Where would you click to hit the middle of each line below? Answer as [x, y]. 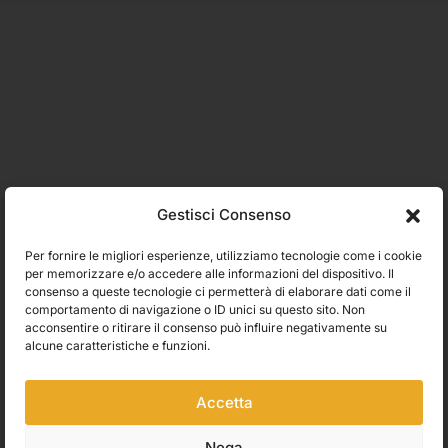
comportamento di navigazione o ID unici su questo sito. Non [195, 309]
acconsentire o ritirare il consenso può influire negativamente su [206, 327]
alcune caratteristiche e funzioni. [117, 345]
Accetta [224, 402]
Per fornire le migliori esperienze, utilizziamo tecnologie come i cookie [223, 255]
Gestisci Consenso [224, 214]
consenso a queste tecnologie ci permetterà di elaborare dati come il [218, 291]
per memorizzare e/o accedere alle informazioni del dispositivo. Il [209, 273]
